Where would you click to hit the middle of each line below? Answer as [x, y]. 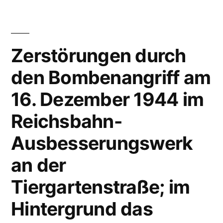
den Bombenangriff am [111, 77]
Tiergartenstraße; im [101, 187]
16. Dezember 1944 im [108, 99]
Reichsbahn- [66, 121]
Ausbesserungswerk [102, 143]
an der [39, 165]
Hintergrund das [82, 209]
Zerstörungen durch [99, 56]
